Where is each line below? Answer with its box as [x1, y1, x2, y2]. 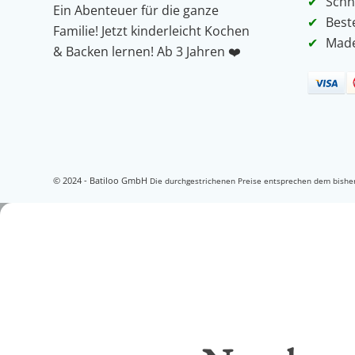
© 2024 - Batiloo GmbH [53, 174, 150, 186]
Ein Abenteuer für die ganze [53, 2, 219, 20]
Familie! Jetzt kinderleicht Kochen [53, 22, 250, 40]
